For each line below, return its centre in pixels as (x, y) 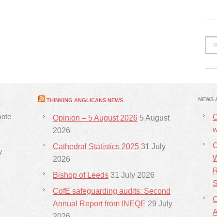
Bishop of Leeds (81, 175)
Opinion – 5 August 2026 (95, 118)
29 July (160, 204)
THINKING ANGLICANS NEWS (85, 100)
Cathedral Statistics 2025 (96, 147)
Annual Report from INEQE (99, 204)
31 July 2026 (132, 175)
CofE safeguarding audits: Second (112, 191)
